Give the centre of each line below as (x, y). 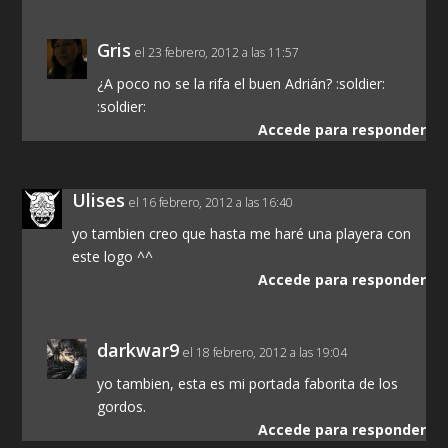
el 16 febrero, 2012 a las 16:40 (211, 203)
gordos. (122, 407)
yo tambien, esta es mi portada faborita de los (248, 384)
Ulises (99, 200)
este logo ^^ (113, 257)
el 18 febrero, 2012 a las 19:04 (265, 353)
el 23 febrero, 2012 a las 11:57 (217, 53)
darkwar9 (138, 350)
